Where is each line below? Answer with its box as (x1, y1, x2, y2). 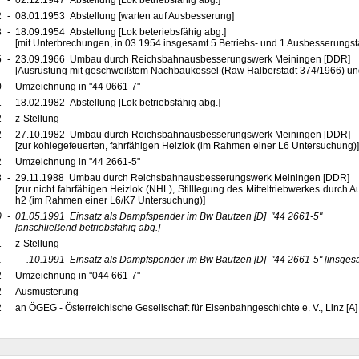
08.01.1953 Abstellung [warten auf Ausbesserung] (14, 10, 234, 22)
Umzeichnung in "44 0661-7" (14, 81, 143, 92)
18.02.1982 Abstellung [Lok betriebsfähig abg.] (14, 97, 220, 108)
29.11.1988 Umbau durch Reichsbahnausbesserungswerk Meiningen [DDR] (14, 172, 354, 184)
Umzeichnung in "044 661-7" (14, 270, 143, 281)
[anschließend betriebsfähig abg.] (14, 222, 160, 233)
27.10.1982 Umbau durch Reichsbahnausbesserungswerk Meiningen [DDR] (14, 129, 355, 140)
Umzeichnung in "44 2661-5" (14, 156, 143, 167)
